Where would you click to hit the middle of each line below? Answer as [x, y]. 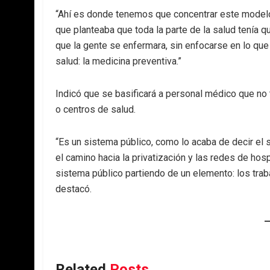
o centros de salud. [97, 109]
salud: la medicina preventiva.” [120, 61]
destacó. [75, 189]
